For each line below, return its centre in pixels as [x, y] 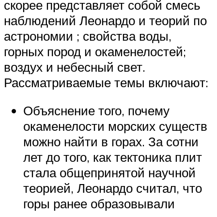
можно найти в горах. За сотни [111, 141]
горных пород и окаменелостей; [95, 51]
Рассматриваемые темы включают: [106, 82]
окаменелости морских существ [115, 126]
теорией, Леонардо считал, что [113, 188]
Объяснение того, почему [96, 110]
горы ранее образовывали [99, 203]
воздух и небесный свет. [75, 67]
